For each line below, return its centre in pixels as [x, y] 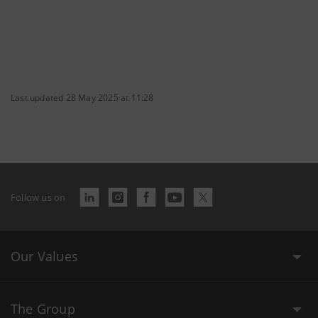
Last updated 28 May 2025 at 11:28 [82, 98]
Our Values [44, 256]
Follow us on [38, 197]
